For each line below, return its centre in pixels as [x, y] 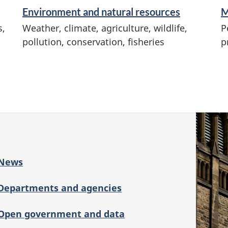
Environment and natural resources [101, 11]
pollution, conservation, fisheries [93, 41]
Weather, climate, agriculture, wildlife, [105, 28]
